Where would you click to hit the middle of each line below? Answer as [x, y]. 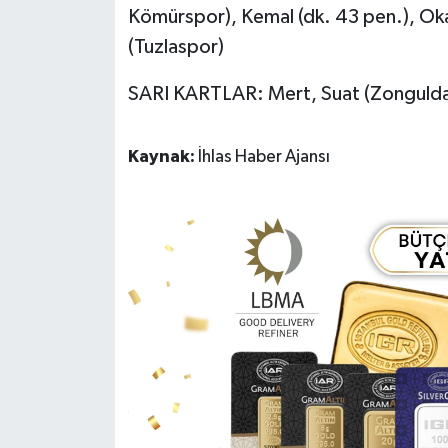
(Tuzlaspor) [175, 47]
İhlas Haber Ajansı [263, 157]
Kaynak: [162, 157]
